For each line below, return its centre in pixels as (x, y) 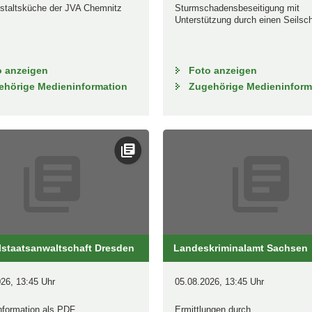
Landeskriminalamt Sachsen (240, 248)
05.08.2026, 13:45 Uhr (219, 281)
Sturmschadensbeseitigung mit (237, 8)
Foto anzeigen (223, 70)
